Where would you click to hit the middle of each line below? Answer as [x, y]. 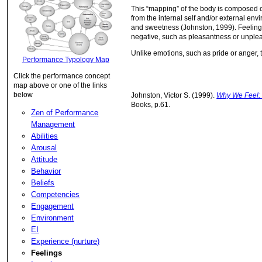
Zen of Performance [65, 112]
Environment [53, 218]
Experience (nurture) [65, 241]
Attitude [44, 159]
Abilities [45, 136]
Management [53, 124]
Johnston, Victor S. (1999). [174, 95]
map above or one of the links [61, 85]
